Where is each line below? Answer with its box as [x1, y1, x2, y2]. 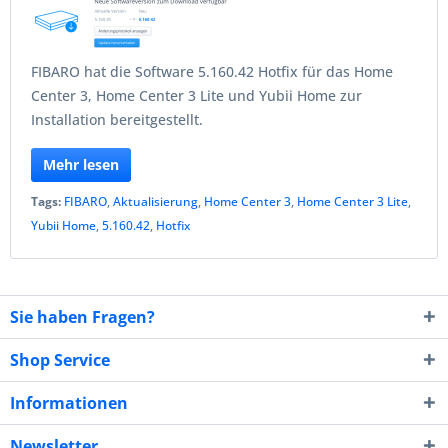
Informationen [10, 392, 128, 414]
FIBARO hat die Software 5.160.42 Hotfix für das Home [31, 62, 393, 81]
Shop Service [10, 349, 110, 371]
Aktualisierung [113, 193, 198, 210]
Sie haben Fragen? [10, 306, 155, 328]
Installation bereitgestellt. [31, 110, 203, 129]
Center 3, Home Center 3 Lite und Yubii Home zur [31, 86, 362, 105]
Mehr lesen [43, 155, 119, 174]
